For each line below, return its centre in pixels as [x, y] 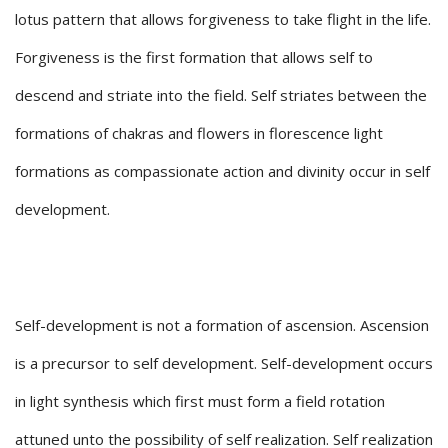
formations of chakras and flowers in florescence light [199, 133]
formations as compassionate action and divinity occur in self [222, 171]
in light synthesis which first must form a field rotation [200, 401]
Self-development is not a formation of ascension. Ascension [222, 325]
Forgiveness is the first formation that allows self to [194, 57]
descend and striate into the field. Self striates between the [221, 95]
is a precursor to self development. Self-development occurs [224, 363]
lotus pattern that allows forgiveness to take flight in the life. [223, 19]
